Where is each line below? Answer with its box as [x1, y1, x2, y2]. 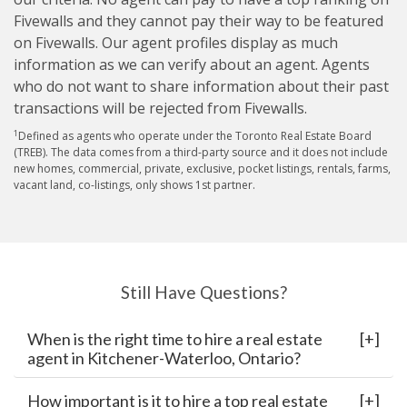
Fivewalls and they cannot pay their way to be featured [14, 11, 383, 32]
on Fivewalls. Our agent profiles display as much [14, 33, 338, 54]
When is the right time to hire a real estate [27, 329, 323, 350]
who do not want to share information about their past [14, 76, 389, 97]
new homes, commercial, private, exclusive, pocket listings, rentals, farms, [14, 161, 391, 177]
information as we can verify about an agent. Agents [14, 55, 370, 75]
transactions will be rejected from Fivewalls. [14, 98, 307, 119]
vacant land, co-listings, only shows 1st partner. [14, 177, 255, 194]
